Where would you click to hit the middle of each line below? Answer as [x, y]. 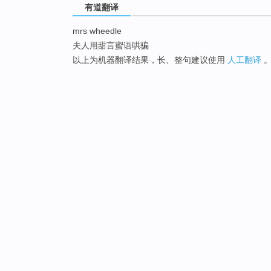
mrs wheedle [97, 31]
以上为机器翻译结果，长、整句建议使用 [150, 60]
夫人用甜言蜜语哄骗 [111, 46]
